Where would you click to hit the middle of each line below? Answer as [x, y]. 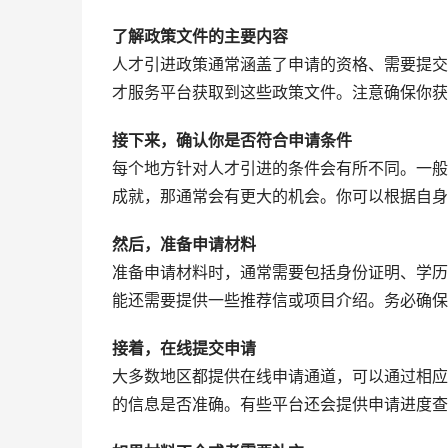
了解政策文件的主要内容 [200, 36]
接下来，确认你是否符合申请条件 [232, 140]
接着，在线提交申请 [184, 348]
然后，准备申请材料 [184, 244]
